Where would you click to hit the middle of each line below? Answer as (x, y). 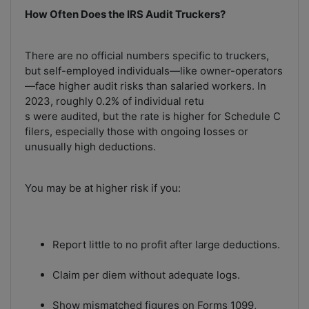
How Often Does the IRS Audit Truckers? (125, 14)
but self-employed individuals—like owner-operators (154, 71)
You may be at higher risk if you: (103, 188)
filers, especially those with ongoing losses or (137, 132)
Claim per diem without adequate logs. (146, 275)
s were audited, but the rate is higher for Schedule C (153, 117)
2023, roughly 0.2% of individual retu (114, 101)
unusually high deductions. (90, 147)
